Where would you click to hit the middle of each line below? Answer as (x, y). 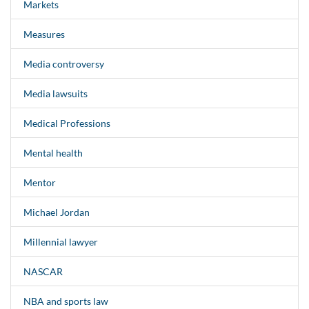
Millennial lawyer (60, 241)
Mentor (39, 182)
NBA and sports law (66, 301)
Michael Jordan (56, 212)
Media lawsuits (55, 93)
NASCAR (43, 271)
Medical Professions (67, 123)
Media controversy (63, 63)
